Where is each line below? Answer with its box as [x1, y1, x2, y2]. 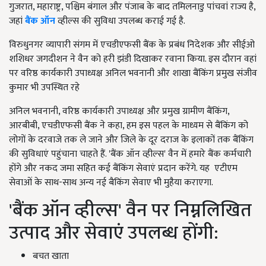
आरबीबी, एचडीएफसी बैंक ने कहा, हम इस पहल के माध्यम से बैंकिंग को [9, 117, 248, 134]
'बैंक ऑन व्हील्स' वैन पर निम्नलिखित [9, 194, 252, 226]
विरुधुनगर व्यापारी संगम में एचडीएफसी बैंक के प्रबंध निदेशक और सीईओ [9, 36, 255, 53]
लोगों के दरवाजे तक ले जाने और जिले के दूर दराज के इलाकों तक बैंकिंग [9, 131, 254, 148]
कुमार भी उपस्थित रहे [9, 79, 80, 96]
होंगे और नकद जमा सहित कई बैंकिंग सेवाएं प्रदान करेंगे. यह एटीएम [9, 160, 237, 176]
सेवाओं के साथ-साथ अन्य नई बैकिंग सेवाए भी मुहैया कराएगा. [9, 174, 213, 191]
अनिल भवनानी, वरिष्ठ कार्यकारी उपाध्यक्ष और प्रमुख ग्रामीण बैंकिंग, [9, 103, 229, 119]
